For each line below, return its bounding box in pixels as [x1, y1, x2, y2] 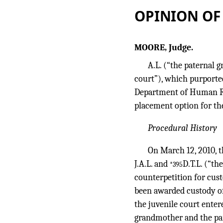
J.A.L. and [134, 159, 170, 169]
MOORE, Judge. [134, 42, 193, 53]
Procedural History [148, 123, 217, 133]
